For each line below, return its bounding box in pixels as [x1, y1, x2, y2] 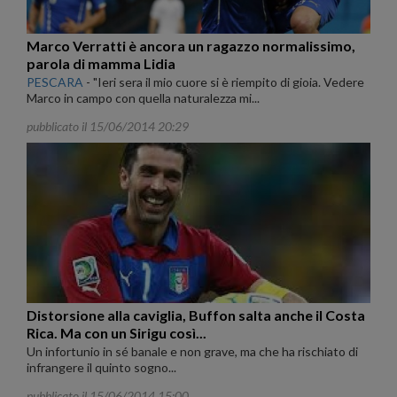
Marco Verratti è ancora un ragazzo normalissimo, [27, 36, 355, 54]
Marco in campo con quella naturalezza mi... [27, 90, 260, 105]
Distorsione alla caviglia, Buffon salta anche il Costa [27, 306, 365, 323]
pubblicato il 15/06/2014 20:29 [27, 118, 189, 134]
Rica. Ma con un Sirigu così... [27, 323, 206, 341]
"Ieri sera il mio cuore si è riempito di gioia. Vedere [90, 74, 364, 90]
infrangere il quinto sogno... [27, 359, 176, 375]
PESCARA [27, 74, 83, 90]
